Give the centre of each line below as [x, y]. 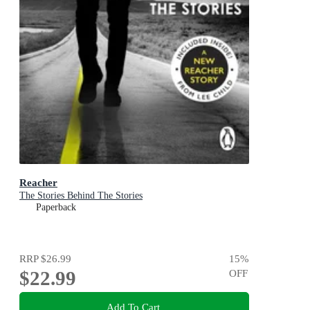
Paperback [56, 207]
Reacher [38, 182]
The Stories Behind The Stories [81, 195]
